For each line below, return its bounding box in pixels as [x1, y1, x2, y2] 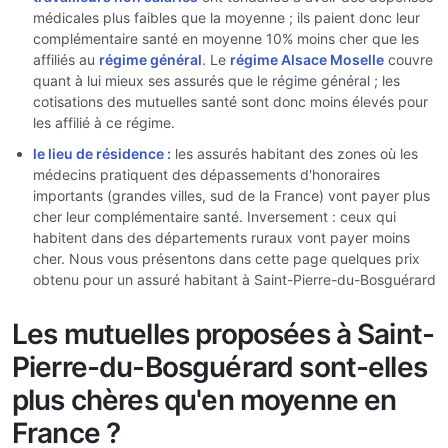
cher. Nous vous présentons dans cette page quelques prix [33, 250, 420, 267]
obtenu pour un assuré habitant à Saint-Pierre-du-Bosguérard [33, 271, 436, 288]
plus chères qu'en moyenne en [12, 383, 397, 417]
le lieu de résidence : [33, 145, 171, 162]
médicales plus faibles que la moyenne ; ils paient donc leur [33, 8, 420, 26]
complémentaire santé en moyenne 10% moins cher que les [33, 29, 419, 47]
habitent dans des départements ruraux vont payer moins [33, 229, 410, 246]
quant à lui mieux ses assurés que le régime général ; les [33, 71, 400, 89]
